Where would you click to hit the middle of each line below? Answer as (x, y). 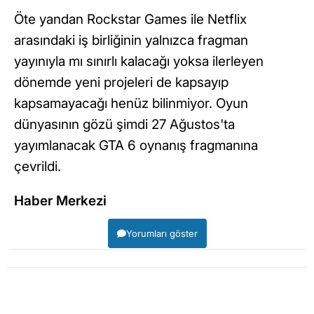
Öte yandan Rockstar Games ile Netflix (130, 19)
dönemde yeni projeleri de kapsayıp (121, 82)
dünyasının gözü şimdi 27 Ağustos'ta (124, 124)
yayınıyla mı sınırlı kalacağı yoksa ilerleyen (139, 61)
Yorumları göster (162, 233)
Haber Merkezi (60, 200)
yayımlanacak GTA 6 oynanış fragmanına (136, 145)
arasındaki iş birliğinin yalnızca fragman (131, 40)
